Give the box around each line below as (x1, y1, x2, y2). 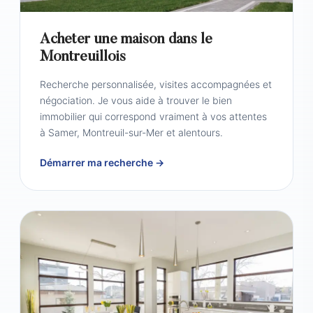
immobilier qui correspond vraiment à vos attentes (40, 110, 267, 122)
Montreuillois (40, 50, 126, 65)
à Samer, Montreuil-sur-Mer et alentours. (40, 126, 223, 138)
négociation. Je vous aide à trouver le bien (40, 94, 232, 106)
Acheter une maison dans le (40, 33, 212, 48)
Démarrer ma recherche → (40, 156, 164, 168)
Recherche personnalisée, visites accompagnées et (40, 78, 272, 90)
